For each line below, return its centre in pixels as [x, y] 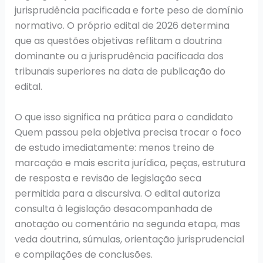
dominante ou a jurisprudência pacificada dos [119, 56]
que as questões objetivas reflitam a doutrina [118, 41]
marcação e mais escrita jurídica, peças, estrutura [130, 163]
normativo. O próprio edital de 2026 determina [122, 26]
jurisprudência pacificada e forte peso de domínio [129, 11]
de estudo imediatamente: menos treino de [114, 147]
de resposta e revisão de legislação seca [108, 178]
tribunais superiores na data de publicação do [120, 72]
